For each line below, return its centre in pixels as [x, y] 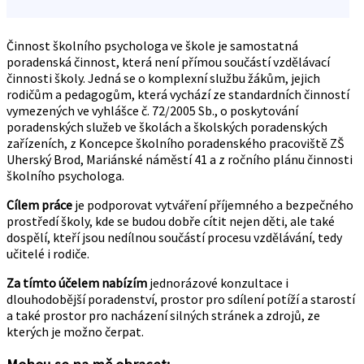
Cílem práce [39, 205]
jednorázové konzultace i [219, 283]
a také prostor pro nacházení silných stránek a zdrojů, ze [163, 315]
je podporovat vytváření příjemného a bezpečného [213, 205]
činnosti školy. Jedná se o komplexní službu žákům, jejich [163, 78]
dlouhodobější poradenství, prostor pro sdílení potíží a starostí [181, 299]
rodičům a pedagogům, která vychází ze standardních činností [178, 94]
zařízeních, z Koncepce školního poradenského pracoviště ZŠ [175, 143]
